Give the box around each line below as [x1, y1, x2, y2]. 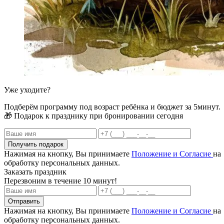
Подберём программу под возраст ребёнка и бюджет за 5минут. [4, 102, 220, 111]
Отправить [8, 197, 40, 205]
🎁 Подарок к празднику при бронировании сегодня [4, 111, 183, 120]
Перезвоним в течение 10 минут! [4, 176, 117, 185]
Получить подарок [8, 140, 63, 148]
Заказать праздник [4, 167, 66, 176]
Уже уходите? [4, 85, 50, 94]
